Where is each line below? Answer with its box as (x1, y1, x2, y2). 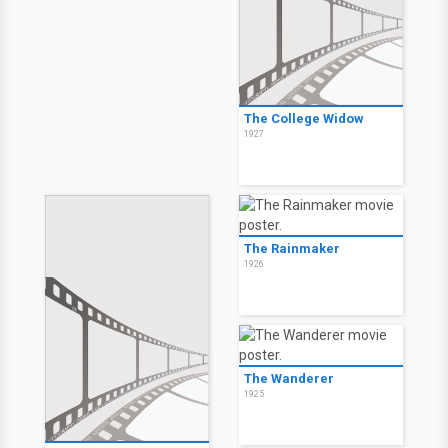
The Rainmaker (244, 241, 340, 256)
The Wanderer (244, 371, 334, 386)
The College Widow (244, 111, 364, 126)
